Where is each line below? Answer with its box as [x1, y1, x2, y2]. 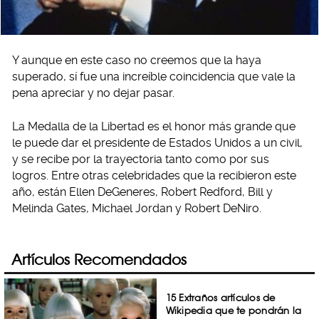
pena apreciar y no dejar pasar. [12, 86, 174, 100]
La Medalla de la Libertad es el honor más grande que [12, 120, 296, 134]
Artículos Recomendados [11, 251, 187, 268]
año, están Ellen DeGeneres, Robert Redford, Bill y [12, 185, 273, 199]
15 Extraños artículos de [165, 292, 276, 303]
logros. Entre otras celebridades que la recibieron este [12, 169, 296, 183]
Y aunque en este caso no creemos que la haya [12, 53, 261, 68]
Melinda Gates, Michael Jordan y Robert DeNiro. [12, 202, 261, 216]
